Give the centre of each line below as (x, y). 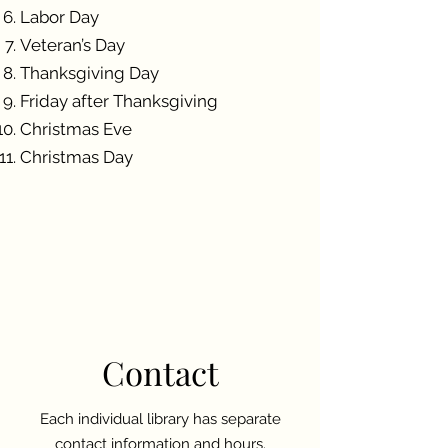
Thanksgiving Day (89, 73)
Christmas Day (76, 157)
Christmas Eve (76, 129)
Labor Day (59, 17)
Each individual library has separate (160, 419)
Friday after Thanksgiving (119, 101)
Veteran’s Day (72, 45)
